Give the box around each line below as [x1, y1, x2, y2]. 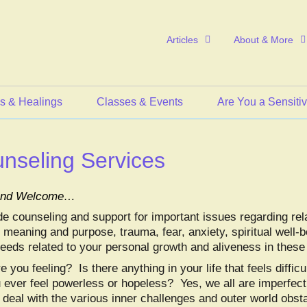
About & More [234, 34, 293, 45]
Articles [167, 34, 198, 45]
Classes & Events [97, 96, 183, 108]
